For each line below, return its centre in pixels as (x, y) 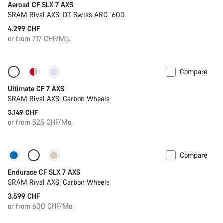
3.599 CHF (24, 196)
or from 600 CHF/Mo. (41, 206)
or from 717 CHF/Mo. (39, 38)
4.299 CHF (24, 28)
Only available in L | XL (56, 157)
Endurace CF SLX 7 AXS (44, 172)
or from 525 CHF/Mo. (40, 122)
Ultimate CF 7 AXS (36, 88)
